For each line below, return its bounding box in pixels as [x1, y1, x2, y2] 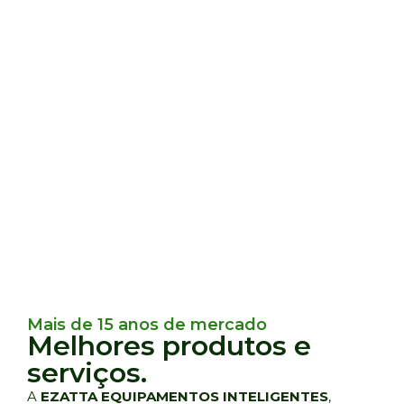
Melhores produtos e [27, 328, 311, 363]
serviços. [27, 355, 147, 390]
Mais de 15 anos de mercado [27, 314, 267, 335]
